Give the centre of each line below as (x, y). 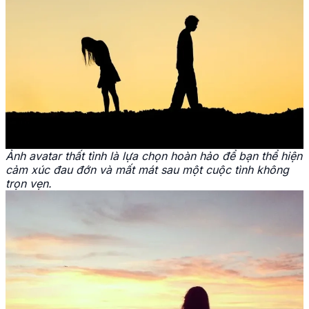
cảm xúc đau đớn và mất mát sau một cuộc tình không (147, 169)
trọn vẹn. (29, 183)
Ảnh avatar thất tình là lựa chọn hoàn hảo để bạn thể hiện (154, 156)
